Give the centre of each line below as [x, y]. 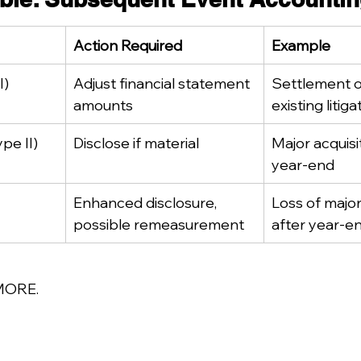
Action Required [128, 45]
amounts [103, 105]
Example [301, 45]
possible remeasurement [159, 224]
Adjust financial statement [163, 83]
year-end [303, 164]
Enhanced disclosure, [147, 202]
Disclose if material [136, 143]
